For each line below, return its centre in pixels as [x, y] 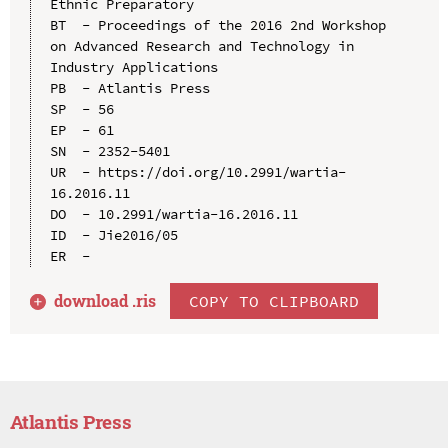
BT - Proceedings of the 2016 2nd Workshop [217, 24]
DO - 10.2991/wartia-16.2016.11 [173, 213]
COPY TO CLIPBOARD [274, 300]
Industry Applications [133, 66]
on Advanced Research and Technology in [201, 45]
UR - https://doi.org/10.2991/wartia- [197, 171]
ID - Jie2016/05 [113, 234]
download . [95, 300]
